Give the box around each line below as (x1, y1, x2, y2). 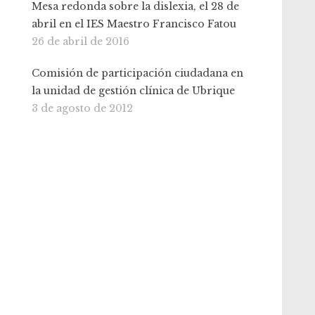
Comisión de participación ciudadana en (32, 67, 244, 79)
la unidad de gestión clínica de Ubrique (32, 84, 236, 97)
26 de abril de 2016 (32, 35, 130, 48)
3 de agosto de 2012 (32, 102, 134, 115)
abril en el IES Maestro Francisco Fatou (32, 18, 237, 30)
